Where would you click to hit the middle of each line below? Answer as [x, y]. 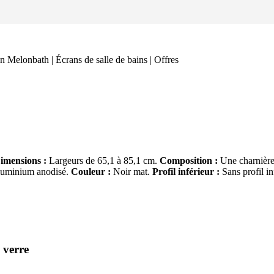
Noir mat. [131, 172]
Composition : [189, 161]
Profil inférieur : [186, 172]
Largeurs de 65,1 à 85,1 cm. [103, 161]
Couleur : [91, 172]
